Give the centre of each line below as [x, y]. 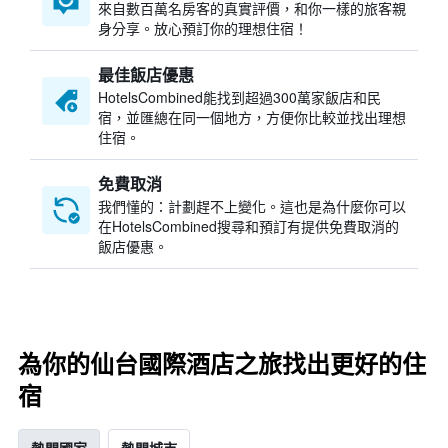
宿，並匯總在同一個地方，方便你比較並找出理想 [252, 117]
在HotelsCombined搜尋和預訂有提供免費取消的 [248, 226]
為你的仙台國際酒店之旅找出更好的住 [222, 364]
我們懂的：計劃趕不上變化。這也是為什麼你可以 [252, 206]
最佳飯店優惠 [146, 74]
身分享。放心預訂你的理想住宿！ [203, 28]
